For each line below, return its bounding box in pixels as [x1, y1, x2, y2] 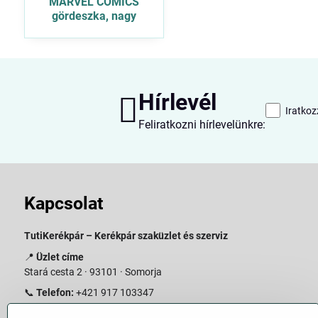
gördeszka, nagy [51, 9, 136, 23]
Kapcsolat [23, 192, 103, 214]
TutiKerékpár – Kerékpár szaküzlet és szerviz [23, 229, 228, 241]
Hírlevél [138, 88, 216, 116]
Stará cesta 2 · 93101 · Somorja [23, 265, 162, 278]
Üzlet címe [35, 251, 84, 263]
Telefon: [35, 287, 74, 299]
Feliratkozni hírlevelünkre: [138, 117, 265, 131]
